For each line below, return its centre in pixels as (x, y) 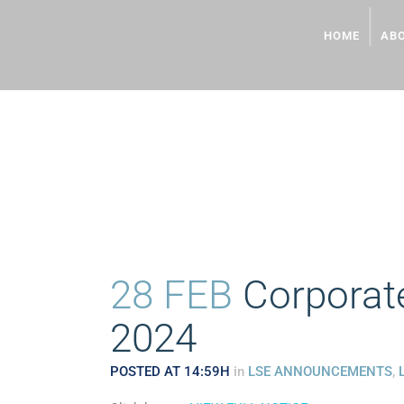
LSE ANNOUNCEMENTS (320, 372)
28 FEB (171, 295)
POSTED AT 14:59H (170, 372)
